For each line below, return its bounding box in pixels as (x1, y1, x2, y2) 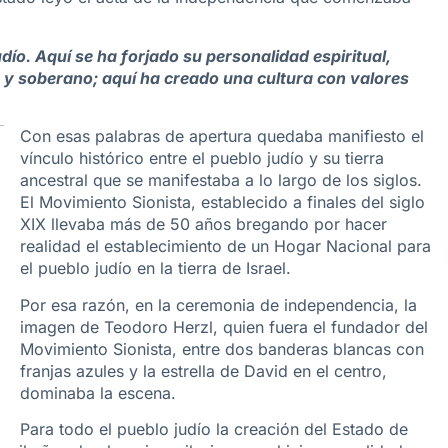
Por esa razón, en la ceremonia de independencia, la (20, 294, 417, 315)
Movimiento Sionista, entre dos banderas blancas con (20, 338, 424, 359)
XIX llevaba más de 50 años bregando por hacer (20, 214, 387, 235)
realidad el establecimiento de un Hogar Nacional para (20, 236, 431, 257)
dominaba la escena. (20, 382, 176, 403)
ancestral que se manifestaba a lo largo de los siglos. (20, 170, 422, 191)
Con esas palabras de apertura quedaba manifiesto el (20, 126, 424, 147)
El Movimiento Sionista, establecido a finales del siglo (20, 192, 425, 213)
